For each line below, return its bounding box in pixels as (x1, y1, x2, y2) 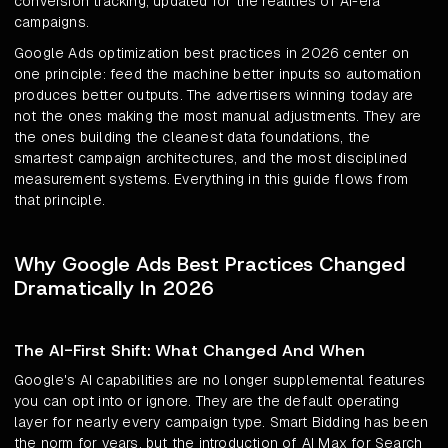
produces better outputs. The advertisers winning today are (14, 86, 414, 105)
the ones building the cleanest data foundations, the (14, 128, 371, 147)
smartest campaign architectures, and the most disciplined (14, 149, 408, 168)
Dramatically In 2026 (14, 275, 214, 302)
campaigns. (14, 13, 89, 32)
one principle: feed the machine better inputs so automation (14, 65, 421, 84)
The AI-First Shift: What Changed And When (14, 340, 365, 362)
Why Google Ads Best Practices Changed (14, 251, 405, 278)
